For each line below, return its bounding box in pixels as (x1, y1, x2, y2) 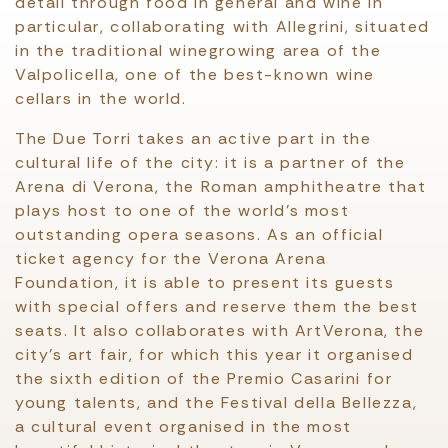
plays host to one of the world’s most (15, 200, 350, 221)
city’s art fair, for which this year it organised (15, 344, 414, 365)
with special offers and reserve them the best (15, 296, 420, 317)
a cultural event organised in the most (15, 416, 352, 437)
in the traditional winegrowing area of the (15, 40, 382, 61)
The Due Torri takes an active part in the (15, 128, 372, 149)
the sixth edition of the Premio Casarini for (15, 368, 393, 389)
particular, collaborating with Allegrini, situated (15, 16, 431, 37)
